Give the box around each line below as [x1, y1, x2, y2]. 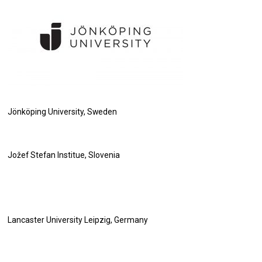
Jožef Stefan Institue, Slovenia [8, 150, 120, 160]
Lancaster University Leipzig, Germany [8, 215, 149, 225]
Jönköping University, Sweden [8, 107, 118, 116]
